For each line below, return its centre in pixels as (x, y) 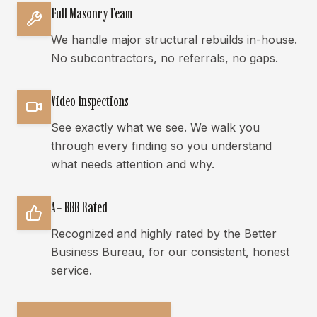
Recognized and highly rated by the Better (164, 234)
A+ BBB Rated (79, 207)
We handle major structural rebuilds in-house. (174, 40)
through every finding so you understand (161, 146)
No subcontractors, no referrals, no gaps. (165, 58)
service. (71, 270)
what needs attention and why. (133, 164)
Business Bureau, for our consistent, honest (170, 252)
